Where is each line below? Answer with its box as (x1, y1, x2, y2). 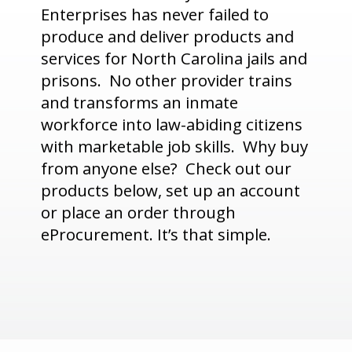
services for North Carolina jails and (41, 47, 308, 70)
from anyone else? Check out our (41, 157, 292, 180)
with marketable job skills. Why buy (41, 135, 309, 158)
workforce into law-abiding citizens (41, 113, 303, 136)
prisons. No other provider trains (41, 69, 293, 92)
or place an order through (41, 201, 236, 224)
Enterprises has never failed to (41, 3, 269, 26)
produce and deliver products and (41, 25, 295, 48)
